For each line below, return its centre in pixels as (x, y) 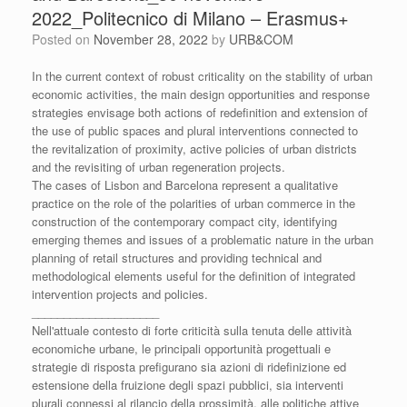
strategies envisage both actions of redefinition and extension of (200, 112)
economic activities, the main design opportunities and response (201, 94)
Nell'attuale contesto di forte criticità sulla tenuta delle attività (192, 330)
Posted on (67, 39)
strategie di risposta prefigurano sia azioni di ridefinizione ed (189, 366)
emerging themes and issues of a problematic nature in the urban (203, 239)
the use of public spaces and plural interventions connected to (195, 130)
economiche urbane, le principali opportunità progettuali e (181, 348)
